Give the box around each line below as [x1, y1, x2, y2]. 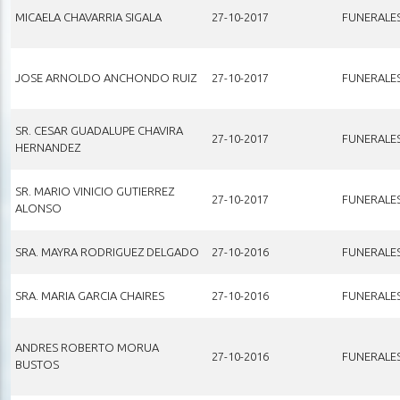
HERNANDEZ [14, 140, 80, 154]
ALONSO [14, 201, 62, 214]
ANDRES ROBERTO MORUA [14, 340, 159, 354]
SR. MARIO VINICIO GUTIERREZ [14, 184, 174, 197]
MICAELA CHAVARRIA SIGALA [14, 10, 162, 23]
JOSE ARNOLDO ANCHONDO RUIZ [14, 71, 196, 84]
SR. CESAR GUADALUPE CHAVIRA [14, 123, 183, 137]
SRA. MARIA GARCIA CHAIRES [14, 288, 164, 302]
